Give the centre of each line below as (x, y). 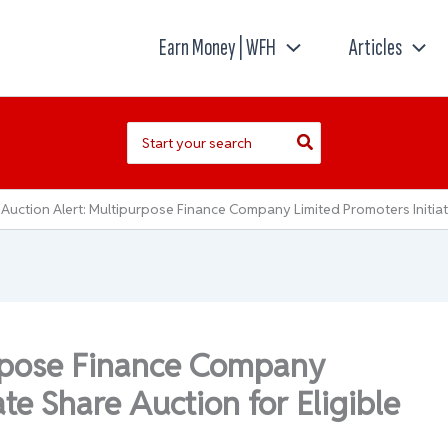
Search (149, 132)
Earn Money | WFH (218, 47)
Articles (375, 47)
